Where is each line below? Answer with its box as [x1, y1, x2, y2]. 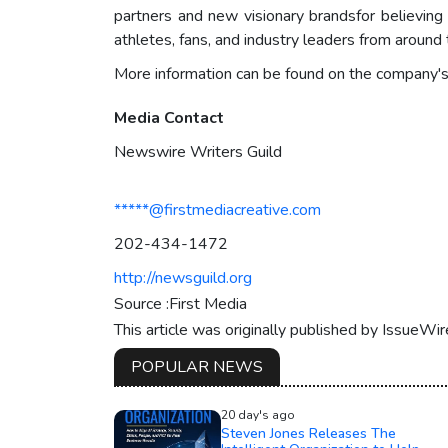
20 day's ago [220, 407, 295, 424]
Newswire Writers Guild [114, 141, 282, 164]
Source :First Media [114, 293, 247, 316]
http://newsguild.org [114, 267, 252, 290]
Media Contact [114, 107, 224, 130]
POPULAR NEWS [131, 356, 263, 379]
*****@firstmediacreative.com [114, 199, 321, 222]
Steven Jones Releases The [220, 424, 396, 444]
